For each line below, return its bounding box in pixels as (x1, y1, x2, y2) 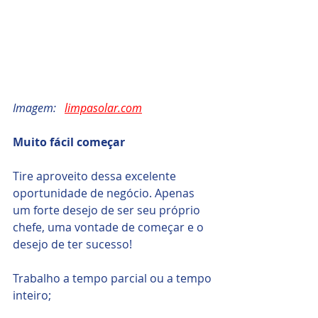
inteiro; (13, 287, 51, 303)
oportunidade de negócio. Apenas (13, 185, 197, 201)
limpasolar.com (65, 100, 142, 116)
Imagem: (13, 100, 65, 116)
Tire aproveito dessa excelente (13, 168, 179, 184)
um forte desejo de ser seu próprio (13, 202, 203, 218)
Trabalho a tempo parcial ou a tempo (13, 270, 214, 286)
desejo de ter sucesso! (13, 236, 132, 252)
